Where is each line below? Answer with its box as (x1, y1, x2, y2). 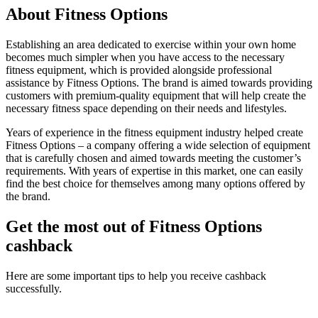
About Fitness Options (6, 4, 168, 23)
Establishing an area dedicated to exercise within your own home (6, 38, 296, 50)
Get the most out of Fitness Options (6, 216, 262, 236)
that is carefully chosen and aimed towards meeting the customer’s (6, 151, 301, 164)
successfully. (6, 282, 62, 295)
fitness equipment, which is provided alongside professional (6, 63, 272, 76)
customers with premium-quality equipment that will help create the (6, 89, 306, 102)
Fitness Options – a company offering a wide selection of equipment (6, 138, 310, 151)
